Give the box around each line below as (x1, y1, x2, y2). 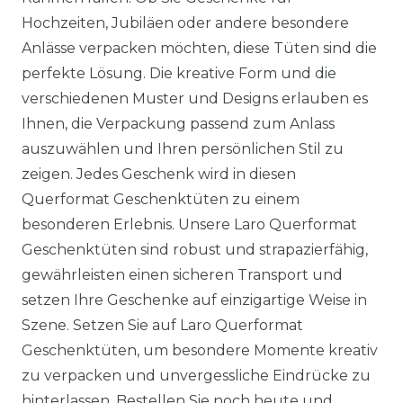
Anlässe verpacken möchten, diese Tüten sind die (22, 40, 377, 57)
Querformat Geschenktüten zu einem (22, 191, 300, 208)
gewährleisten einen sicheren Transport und (22, 266, 343, 283)
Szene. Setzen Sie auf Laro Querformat (22, 317, 303, 334)
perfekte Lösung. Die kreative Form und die (22, 65, 336, 82)
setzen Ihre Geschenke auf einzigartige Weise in (22, 291, 367, 309)
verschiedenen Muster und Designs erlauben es (22, 90, 368, 107)
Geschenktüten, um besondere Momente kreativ (22, 342, 378, 359)
